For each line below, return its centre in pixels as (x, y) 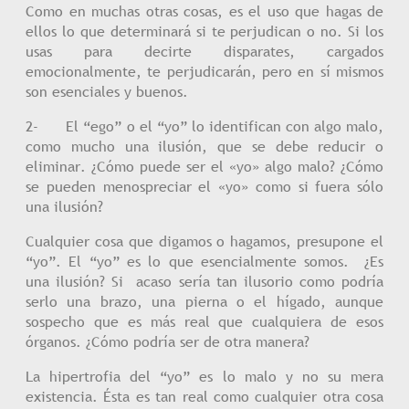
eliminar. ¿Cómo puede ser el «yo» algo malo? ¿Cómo (204, 166)
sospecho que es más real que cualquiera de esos (204, 321)
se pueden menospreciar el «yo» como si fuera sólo (204, 186)
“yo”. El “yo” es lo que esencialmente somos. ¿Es (204, 261)
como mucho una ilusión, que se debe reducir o (204, 146)
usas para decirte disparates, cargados (204, 51)
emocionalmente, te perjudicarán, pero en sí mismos (204, 71)
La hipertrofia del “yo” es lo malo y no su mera (204, 376)
